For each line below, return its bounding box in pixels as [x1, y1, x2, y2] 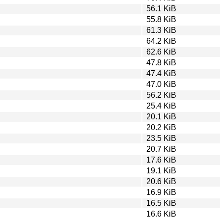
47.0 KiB [146, 80, 176, 88]
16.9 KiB [146, 188, 176, 196]
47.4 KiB [146, 69, 176, 78]
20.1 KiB [146, 112, 176, 121]
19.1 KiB [146, 166, 176, 175]
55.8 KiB [146, 15, 176, 24]
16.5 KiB [146, 198, 176, 207]
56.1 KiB [146, 4, 176, 13]
